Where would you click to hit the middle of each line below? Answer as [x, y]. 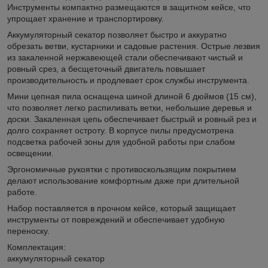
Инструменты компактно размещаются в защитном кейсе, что [129, 7]
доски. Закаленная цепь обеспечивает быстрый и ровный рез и [132, 119]
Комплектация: [36, 247]
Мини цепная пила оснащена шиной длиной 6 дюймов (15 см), [132, 96]
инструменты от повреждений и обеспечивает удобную [116, 219]
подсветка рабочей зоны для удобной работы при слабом [121, 141]
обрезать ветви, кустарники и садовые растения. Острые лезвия [134, 46]
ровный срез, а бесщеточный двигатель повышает [106, 68]
